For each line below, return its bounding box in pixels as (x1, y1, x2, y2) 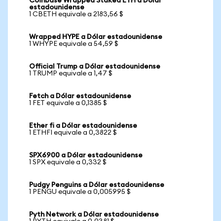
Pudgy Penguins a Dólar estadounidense (29, 182, 164, 188)
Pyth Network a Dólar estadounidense (29, 211, 159, 218)
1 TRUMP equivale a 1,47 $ (29, 70, 112, 77)
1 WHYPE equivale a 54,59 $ (29, 40, 118, 47)
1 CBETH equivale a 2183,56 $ (29, 11, 123, 18)
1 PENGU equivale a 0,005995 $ (29, 188, 131, 195)
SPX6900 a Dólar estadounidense (29, 152, 143, 159)
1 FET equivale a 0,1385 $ (29, 100, 107, 107)
